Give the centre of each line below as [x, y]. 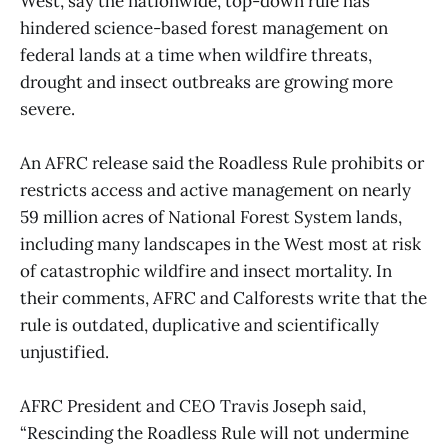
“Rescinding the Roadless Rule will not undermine [214, 433]
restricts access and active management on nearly [215, 189]
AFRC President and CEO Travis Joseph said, [193, 406]
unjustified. [64, 351]
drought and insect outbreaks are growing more [206, 81]
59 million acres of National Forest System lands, [211, 216]
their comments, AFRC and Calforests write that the [223, 297]
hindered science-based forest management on [204, 27]
